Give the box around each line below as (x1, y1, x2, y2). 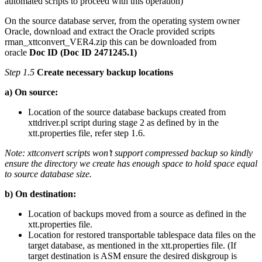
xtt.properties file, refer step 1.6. (28, 128, 145, 139)
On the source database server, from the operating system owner (5, 16, 240, 26)
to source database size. (5, 169, 92, 180)
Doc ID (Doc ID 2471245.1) (29, 47, 137, 58)
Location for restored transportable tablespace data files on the (28, 230, 256, 240)
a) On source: (5, 87, 58, 98)
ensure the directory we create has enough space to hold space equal (5, 158, 257, 169)
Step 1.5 (5, 67, 35, 78)
